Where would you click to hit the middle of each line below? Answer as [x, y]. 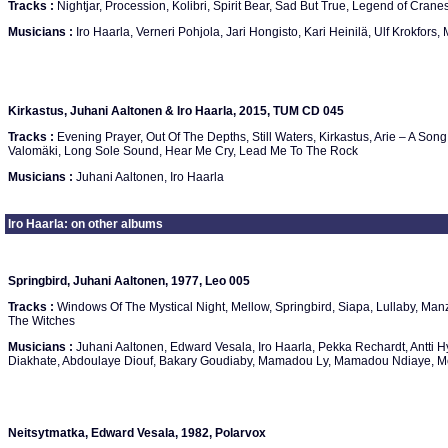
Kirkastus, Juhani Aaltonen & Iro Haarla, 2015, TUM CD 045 [176, 111]
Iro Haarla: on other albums [85, 224]
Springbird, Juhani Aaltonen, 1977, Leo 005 [129, 281]
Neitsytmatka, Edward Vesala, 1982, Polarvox [137, 433]
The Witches [41, 321]
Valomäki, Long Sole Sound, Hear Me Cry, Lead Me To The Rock [183, 151]
